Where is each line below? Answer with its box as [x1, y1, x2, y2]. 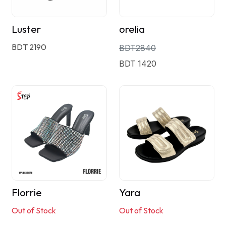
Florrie [11, 186, 42, 199]
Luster [11, 22, 41, 35]
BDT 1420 [119, 58, 156, 69]
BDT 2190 [11, 41, 46, 52]
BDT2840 [119, 42, 156, 53]
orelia [119, 22, 145, 35]
